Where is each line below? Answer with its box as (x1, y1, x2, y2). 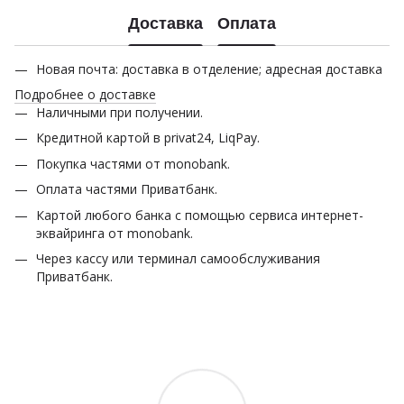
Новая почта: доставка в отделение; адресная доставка (36, 60, 382, 78)
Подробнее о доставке (14, 85, 156, 103)
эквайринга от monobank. (36, 224, 193, 242)
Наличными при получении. (36, 103, 203, 121)
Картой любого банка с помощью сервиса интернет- (36, 206, 363, 224)
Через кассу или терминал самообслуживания (36, 249, 320, 267)
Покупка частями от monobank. (36, 154, 230, 172)
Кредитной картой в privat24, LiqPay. (36, 129, 260, 147)
